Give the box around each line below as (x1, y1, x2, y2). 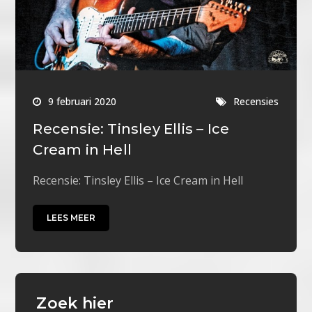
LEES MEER (47, 212, 96, 223)
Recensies (233, 94, 279, 108)
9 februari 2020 (48, 94, 117, 108)
